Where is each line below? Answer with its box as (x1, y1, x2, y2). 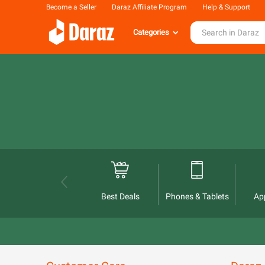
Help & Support (202, 3, 250, 11)
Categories (133, 28, 169, 37)
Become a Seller (46, 3, 96, 11)
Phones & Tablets (165, 191, 229, 201)
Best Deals (101, 191, 140, 201)
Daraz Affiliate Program (112, 3, 187, 11)
